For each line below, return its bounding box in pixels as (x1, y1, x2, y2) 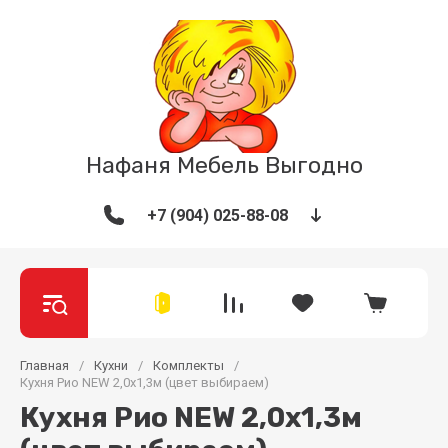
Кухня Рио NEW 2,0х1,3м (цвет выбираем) (20, 375, 269, 390)
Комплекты (153, 358, 224, 373)
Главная (20, 358, 69, 373)
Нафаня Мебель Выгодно (85, 151, 363, 179)
